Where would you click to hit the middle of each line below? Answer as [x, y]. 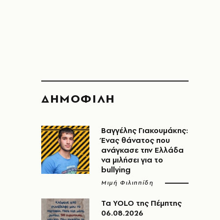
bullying [116, 170]
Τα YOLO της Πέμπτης [141, 203]
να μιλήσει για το [132, 160]
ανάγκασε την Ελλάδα [142, 150]
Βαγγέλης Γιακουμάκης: [145, 130]
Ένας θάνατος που [136, 140]
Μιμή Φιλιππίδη [127, 183]
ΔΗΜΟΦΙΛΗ [78, 98]
